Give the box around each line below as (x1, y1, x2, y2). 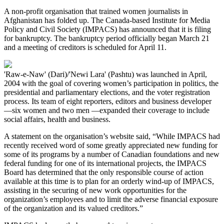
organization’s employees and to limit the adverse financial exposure (4, 194, 218, 203)
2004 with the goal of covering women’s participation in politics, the (4, 78, 218, 87)
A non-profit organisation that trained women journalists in (4, 6, 188, 15)
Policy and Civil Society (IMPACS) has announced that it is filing (4, 24, 211, 33)
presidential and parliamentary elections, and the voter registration (4, 87, 210, 96)
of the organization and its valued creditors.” (4, 203, 143, 212)
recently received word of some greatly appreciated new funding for (4, 140, 217, 149)
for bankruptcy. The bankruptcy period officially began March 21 (4, 33, 209, 42)
